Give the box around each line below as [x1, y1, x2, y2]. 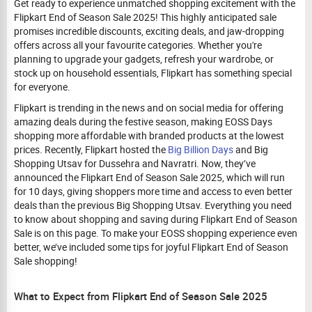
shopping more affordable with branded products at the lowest [14, 129, 284, 142]
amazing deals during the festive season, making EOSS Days [14, 115, 272, 128]
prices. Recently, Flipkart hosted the [14, 143, 168, 156]
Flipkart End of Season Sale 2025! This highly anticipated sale [14, 10, 276, 24]
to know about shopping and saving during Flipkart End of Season [14, 212, 297, 226]
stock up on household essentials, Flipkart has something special [14, 66, 292, 79]
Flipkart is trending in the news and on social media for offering [14, 101, 283, 114]
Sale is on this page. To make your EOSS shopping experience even [14, 226, 297, 240]
